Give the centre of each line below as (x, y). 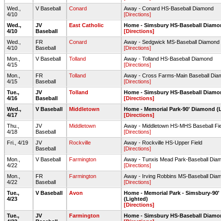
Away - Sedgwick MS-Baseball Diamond (172, 42)
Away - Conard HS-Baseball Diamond (169, 8)
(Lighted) (136, 199)
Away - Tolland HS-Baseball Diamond (168, 59)
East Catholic (86, 25)
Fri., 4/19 (18, 143)
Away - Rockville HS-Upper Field (163, 143)
